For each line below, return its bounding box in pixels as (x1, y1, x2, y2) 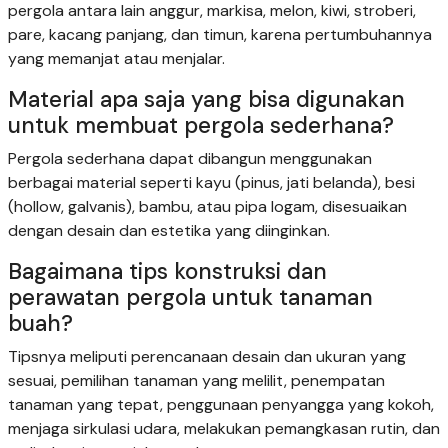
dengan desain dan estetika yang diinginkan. (8, 220, 330, 242)
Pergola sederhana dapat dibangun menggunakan (8, 148, 372, 170)
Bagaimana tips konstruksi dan (8, 257, 327, 287)
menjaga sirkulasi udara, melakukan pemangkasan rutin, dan (8, 418, 440, 440)
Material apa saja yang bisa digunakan (8, 85, 405, 115)
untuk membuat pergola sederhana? (8, 111, 394, 141)
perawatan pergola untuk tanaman (8, 283, 373, 313)
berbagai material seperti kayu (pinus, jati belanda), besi (8, 172, 415, 194)
